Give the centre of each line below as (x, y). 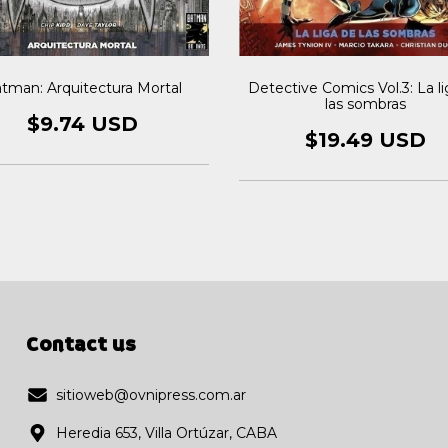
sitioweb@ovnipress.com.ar (151, 394)
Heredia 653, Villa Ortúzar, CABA (166, 432)
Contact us (81, 344)
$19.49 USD (365, 139)
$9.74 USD (82, 123)
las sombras (365, 103)
